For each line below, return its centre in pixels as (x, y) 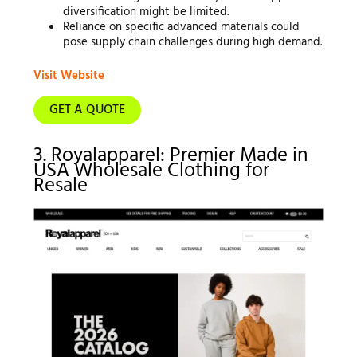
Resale (60, 186)
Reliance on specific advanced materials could (182, 27)
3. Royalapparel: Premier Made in (171, 156)
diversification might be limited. (146, 12)
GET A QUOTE (87, 110)
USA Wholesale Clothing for (151, 171)
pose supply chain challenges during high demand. (193, 43)
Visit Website (69, 75)
